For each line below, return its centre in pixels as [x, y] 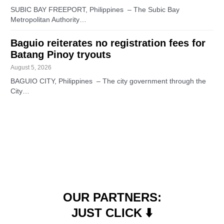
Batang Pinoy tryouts [61, 55]
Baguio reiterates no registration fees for [108, 43]
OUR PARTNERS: [112, 197]
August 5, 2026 [31, 68]
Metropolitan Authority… [49, 20]
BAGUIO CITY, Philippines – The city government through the [108, 81]
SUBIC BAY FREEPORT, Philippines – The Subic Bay [95, 10]
